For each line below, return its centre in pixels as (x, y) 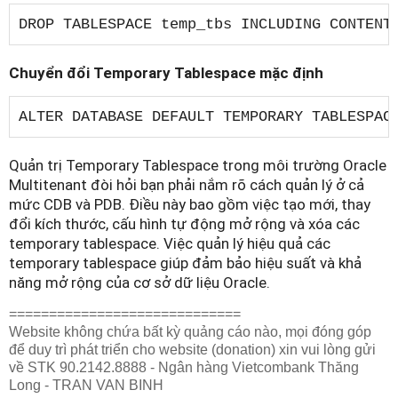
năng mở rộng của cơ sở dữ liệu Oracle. (139, 282)
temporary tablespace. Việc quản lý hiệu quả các (170, 243)
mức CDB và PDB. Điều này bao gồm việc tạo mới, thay (190, 204)
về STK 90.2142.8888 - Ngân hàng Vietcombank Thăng (184, 367)
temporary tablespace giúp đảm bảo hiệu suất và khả (185, 263)
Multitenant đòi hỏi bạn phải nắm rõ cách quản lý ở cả (187, 184)
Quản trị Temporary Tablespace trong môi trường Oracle (198, 165)
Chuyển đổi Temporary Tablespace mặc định (166, 72)
